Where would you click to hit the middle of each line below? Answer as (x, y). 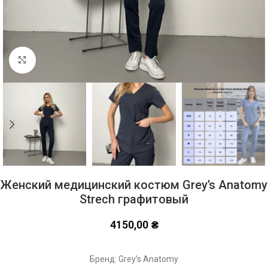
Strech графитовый (134, 200)
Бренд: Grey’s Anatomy (134, 259)
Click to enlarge (64, 60)
